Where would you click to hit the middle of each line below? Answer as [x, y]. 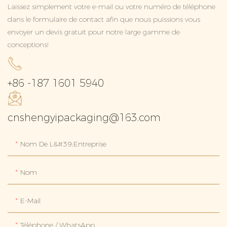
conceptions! [28, 44]
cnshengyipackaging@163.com [84, 118]
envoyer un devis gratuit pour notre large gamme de [94, 32]
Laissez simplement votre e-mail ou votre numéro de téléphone [111, 6]
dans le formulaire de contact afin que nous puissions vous [104, 19]
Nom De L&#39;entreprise [63, 144]
